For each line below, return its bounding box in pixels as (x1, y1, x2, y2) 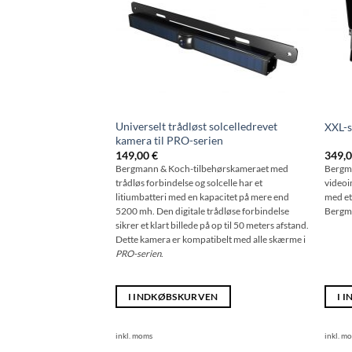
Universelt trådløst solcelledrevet (115, 119, 277, 133)
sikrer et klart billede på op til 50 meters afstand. (115, 220, 309, 231)
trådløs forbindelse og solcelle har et (115, 178, 262, 189)
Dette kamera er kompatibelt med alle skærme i (115, 234, 306, 245)
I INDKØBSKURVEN (127, 291, 218, 302)
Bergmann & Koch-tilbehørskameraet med (115, 163, 288, 174)
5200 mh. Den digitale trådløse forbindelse (115, 206, 289, 217)
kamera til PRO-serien (115, 133, 223, 147)
